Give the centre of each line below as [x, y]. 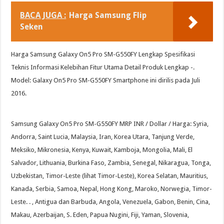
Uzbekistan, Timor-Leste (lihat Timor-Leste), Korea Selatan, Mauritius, [110, 176]
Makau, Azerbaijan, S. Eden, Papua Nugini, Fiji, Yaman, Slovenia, [100, 215]
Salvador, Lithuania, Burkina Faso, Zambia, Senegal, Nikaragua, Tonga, [111, 163]
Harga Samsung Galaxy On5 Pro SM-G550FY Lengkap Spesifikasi [103, 54]
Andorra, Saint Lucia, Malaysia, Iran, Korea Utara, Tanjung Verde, [103, 137]
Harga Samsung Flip [108, 15]
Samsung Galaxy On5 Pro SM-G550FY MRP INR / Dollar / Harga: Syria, [110, 124]
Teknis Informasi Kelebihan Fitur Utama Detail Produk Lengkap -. [103, 67]
